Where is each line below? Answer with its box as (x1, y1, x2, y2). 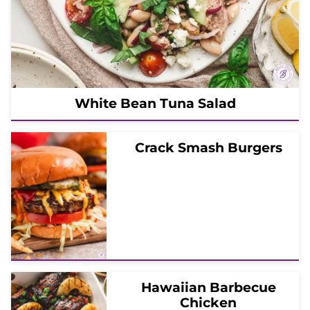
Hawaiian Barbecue (140, 279, 276, 295)
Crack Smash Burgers (134, 139, 282, 156)
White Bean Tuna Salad (74, 95, 236, 111)
